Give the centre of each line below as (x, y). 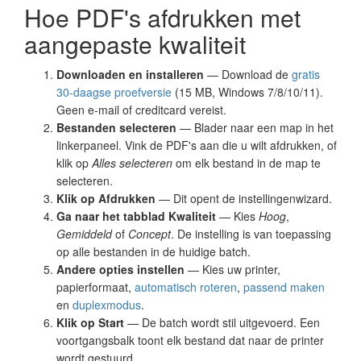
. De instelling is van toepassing (251, 233)
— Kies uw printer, (232, 269)
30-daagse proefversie (114, 91)
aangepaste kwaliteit (135, 44)
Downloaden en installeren (130, 74)
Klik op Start (90, 322)
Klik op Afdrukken (106, 198)
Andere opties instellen (120, 269)
